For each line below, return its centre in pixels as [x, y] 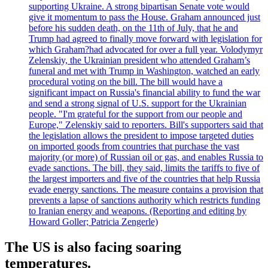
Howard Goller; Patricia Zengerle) [93, 221]
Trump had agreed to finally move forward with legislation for [145, 38]
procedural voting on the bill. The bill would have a [126, 81]
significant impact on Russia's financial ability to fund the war [144, 92]
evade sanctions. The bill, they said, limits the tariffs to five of [144, 167]
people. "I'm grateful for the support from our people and [135, 114]
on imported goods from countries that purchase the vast [134, 146]
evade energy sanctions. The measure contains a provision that [146, 189]
